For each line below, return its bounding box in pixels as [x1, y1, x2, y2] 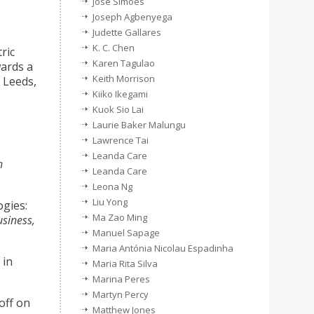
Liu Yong [93, 196, 128, 208]
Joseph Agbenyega [93, 11, 172, 23]
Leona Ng [93, 180, 132, 193]
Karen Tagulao [93, 57, 155, 69]
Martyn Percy [93, 288, 149, 301]
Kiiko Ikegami [93, 88, 148, 100]
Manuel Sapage [93, 226, 160, 239]
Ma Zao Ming [93, 211, 147, 224]
